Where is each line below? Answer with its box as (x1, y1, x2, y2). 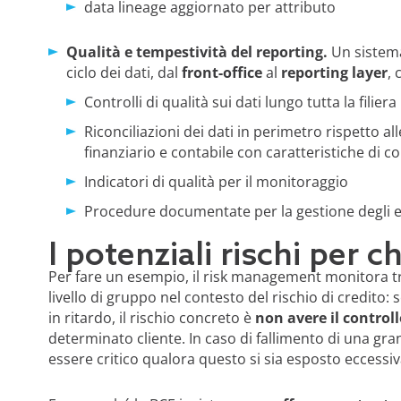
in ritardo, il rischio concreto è (47, 307, 255, 328)
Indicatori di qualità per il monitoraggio (83, 171, 352, 192)
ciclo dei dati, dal (65, 62, 182, 82)
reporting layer (280, 62, 388, 82)
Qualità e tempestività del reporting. (65, 41, 331, 62)
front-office (181, 62, 262, 82)
